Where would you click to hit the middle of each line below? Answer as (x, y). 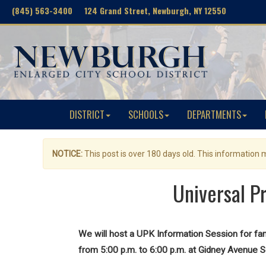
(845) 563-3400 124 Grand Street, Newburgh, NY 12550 (119, 10)
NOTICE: (67, 154)
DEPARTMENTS (214, 114)
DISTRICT (87, 114)
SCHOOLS (146, 114)
